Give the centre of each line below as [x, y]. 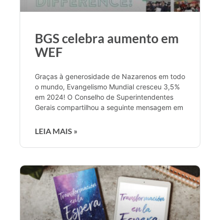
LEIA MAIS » [56, 131]
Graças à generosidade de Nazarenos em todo [110, 76]
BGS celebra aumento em [107, 38]
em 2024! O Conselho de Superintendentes [104, 97]
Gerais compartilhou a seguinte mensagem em [109, 107]
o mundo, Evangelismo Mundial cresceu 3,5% [107, 86]
